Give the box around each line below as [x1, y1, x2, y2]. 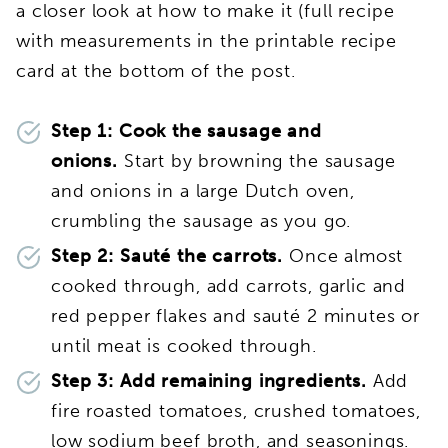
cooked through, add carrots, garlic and [51, 274, 407, 297]
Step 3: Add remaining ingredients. [51, 369, 373, 392]
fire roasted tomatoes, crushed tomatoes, [51, 399, 422, 422]
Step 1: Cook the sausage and [51, 119, 322, 142]
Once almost [288, 244, 404, 267]
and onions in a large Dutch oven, [51, 179, 356, 202]
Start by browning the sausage [123, 149, 396, 172]
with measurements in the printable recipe [16, 29, 397, 52]
